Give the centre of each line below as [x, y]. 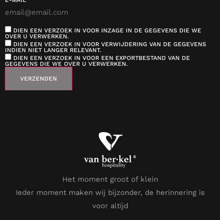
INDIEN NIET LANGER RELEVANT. [53, 50]
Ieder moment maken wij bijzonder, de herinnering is [110, 193]
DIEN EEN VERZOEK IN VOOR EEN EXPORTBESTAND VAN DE [101, 58]
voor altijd [110, 206]
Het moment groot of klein [110, 179]
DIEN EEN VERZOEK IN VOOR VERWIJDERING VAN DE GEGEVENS [109, 44]
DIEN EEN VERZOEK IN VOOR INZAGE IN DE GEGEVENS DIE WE [106, 31]
